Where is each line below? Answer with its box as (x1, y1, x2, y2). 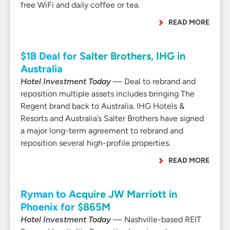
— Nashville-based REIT (111, 215, 201, 224)
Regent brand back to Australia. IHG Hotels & (21, 101, 184, 111)
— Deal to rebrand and (111, 76, 196, 86)
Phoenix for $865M (21, 201, 110, 213)
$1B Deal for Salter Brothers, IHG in (21, 50, 185, 62)
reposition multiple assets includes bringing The (21, 89, 195, 99)
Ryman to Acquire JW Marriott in (21, 188, 177, 200)
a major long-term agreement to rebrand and (21, 126, 183, 136)
